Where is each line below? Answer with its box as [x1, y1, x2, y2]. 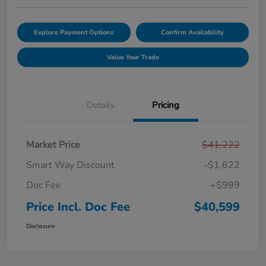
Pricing [152, 99, 179, 111]
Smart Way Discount [26, 158, 115, 172]
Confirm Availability [160, 27, 224, 37]
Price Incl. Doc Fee [26, 198, 130, 215]
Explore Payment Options [34, 27, 114, 37]
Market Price [26, 138, 80, 151]
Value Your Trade [107, 52, 159, 62]
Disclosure [26, 221, 55, 230]
